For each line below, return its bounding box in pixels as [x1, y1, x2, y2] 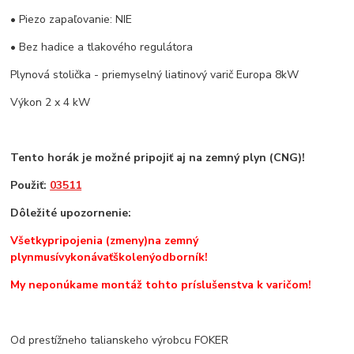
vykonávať [58, 250, 114, 265]
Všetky [10, 233, 48, 249]
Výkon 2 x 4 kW [10, 95, 91, 111]
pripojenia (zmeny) [47, 233, 149, 249]
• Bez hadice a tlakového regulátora [10, 40, 194, 55]
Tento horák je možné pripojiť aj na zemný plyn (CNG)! [10, 150, 306, 166]
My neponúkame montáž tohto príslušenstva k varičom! [10, 277, 312, 293]
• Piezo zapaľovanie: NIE [10, 12, 133, 28]
